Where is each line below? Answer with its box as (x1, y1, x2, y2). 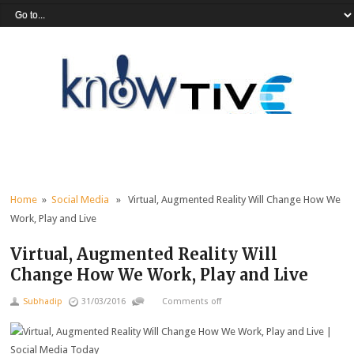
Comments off (162, 296, 222, 307)
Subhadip (23, 296, 63, 307)
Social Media (51, 194, 110, 205)
